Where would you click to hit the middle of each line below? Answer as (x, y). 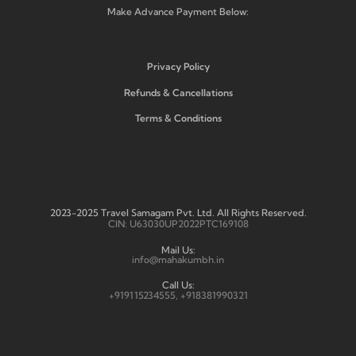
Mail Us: (178, 250)
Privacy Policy (178, 66)
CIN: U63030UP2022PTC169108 (178, 223)
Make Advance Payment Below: (178, 11)
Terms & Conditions (178, 118)
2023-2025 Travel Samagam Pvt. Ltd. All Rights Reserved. (178, 212)
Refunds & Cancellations (178, 92)
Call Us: (178, 284)
